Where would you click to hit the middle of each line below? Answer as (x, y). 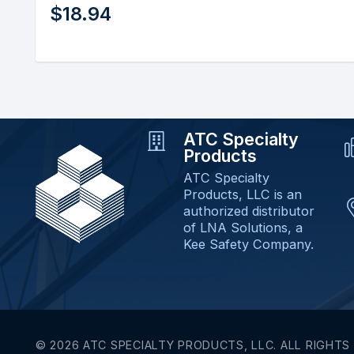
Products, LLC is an (242, 194)
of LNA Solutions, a (243, 228)
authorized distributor (249, 211)
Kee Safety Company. (248, 244)
